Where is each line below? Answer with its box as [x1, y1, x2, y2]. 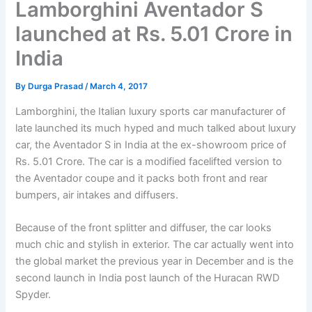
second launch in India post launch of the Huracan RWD [15, 271, 280, 284]
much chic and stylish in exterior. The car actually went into [15, 237, 295, 251]
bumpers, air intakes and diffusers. [15, 188, 179, 201]
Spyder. [15, 288, 52, 301]
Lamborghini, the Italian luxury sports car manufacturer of [15, 104, 286, 118]
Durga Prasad [28, 81, 86, 92]
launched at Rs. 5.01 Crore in [15, 22, 293, 47]
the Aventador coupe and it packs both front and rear [15, 171, 268, 185]
